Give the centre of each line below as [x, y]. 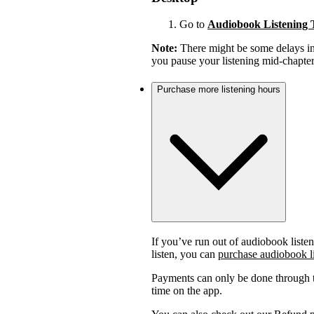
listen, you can [185, 254]
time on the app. [187, 290]
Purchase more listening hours [219, 89]
